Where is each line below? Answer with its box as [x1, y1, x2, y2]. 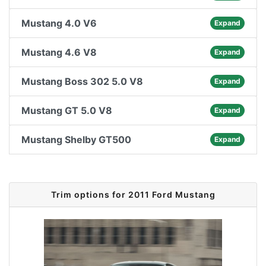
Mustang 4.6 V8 [21, 46, 97, 58]
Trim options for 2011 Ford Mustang [50, 189, 216, 199]
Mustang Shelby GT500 [21, 134, 131, 145]
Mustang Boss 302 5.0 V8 [21, 75, 143, 87]
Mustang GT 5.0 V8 [21, 104, 112, 116]
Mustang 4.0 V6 [21, 17, 97, 29]
